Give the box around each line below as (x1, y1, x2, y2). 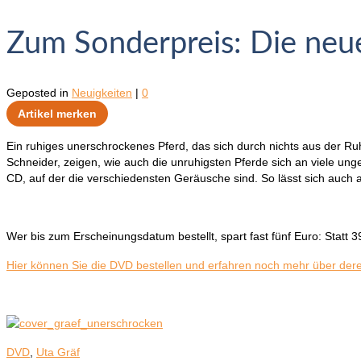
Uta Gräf (36, 346, 80, 359)
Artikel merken (18, 107, 97, 121)
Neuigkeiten (72, 86, 132, 100)
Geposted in (6, 86, 72, 100)
